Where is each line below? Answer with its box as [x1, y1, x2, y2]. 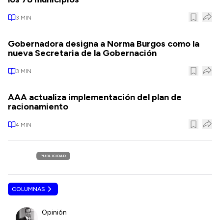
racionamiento [8, 101, 68, 112]
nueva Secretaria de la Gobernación [8, 48, 157, 58]
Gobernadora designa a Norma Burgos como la [8, 38, 199, 49]
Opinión [42, 208, 67, 217]
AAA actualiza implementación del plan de [8, 92, 182, 103]
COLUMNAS [12, 186, 45, 192]
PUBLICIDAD [40, 153, 66, 158]
